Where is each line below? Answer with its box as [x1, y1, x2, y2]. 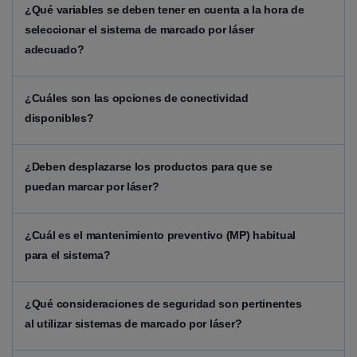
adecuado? [25, 43, 84, 56]
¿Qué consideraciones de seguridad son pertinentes [25, 297, 302, 310]
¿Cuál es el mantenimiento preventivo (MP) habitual [25, 229, 296, 241]
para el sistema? [25, 249, 111, 261]
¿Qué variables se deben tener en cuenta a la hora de [25, 3, 304, 16]
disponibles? [25, 112, 94, 124]
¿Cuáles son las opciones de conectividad [25, 92, 249, 104]
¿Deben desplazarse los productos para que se [25, 160, 273, 173]
